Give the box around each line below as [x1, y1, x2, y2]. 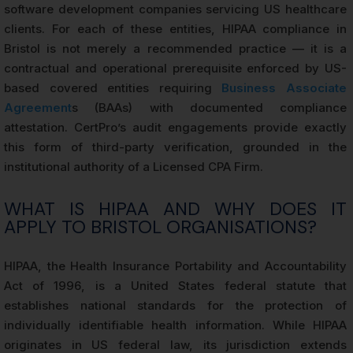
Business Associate [221, 80, 347, 96]
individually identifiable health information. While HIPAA [4, 318, 347, 333]
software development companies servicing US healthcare [4, 2, 347, 17]
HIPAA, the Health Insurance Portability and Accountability [4, 258, 347, 274]
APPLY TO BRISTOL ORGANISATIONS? [4, 215, 317, 240]
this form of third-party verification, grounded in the [4, 139, 347, 155]
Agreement [4, 100, 72, 116]
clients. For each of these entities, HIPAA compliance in [4, 21, 347, 37]
